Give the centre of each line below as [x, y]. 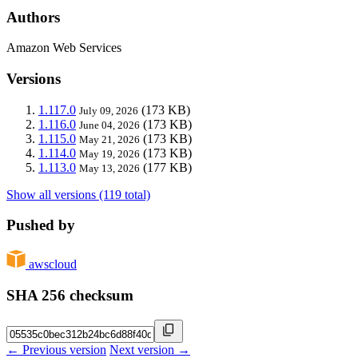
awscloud [53, 265]
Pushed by [41, 225]
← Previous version [56, 349]
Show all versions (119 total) [78, 194]
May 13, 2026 [109, 168]
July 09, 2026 [109, 110]
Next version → [150, 349]
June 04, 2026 [109, 125]
